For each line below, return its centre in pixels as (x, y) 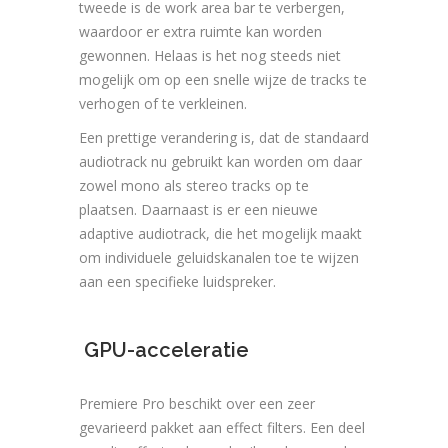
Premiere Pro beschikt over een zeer (197, 404)
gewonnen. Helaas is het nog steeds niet (210, 56)
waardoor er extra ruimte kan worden (200, 32)
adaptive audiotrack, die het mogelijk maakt (220, 234)
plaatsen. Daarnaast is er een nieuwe (198, 210)
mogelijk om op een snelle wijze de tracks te (223, 80)
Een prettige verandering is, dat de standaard (224, 138)
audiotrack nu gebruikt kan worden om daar (220, 162)
